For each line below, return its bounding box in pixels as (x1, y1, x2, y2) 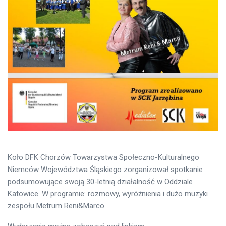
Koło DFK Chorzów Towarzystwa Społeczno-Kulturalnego (8, 153, 199, 162)
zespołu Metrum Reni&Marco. (8, 201, 106, 211)
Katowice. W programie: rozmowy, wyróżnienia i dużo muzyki (8, 189, 208, 199)
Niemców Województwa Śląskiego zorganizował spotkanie (8, 165, 203, 175)
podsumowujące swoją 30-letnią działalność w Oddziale (8, 177, 193, 187)
